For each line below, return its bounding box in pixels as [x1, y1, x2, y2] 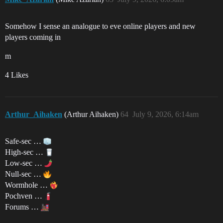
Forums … [5, 202, 41, 211]
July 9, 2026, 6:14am [132, 110, 199, 118]
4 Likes [5, 70, 28, 79]
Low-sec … [5, 158, 44, 167]
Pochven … [5, 191, 44, 200]
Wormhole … [5, 180, 50, 189]
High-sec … [5, 147, 45, 156]
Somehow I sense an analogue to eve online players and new [5, 21, 196, 30]
